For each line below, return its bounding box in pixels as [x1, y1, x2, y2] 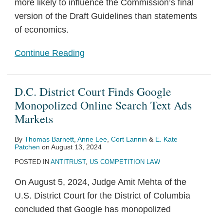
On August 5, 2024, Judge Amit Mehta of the [15, 177, 186, 187]
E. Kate [155, 135, 178, 143]
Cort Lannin [111, 135, 147, 143]
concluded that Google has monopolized [15, 204, 171, 214]
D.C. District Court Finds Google [15, 84, 171, 99]
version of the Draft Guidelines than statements [15, 11, 197, 21]
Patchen [15, 143, 40, 151]
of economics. [15, 25, 69, 35]
